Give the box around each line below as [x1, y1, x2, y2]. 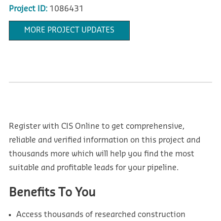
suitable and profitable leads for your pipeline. [8, 164, 179, 172]
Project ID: [8, 5, 47, 13]
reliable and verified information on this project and [8, 136, 200, 145]
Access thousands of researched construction [16, 211, 185, 219]
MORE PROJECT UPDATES [24, 27, 114, 35]
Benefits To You [8, 186, 96, 199]
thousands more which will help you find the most [8, 150, 194, 158]
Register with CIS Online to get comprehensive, [8, 122, 184, 131]
